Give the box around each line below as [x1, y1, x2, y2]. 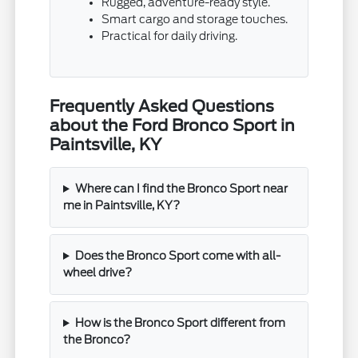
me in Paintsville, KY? [63, 198, 181, 212]
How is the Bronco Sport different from [74, 316, 285, 329]
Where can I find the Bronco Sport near [74, 181, 288, 195]
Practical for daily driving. [101, 29, 238, 42]
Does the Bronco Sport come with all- [74, 249, 280, 262]
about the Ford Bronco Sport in [50, 115, 296, 135]
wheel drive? [63, 265, 133, 279]
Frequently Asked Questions [50, 96, 275, 116]
